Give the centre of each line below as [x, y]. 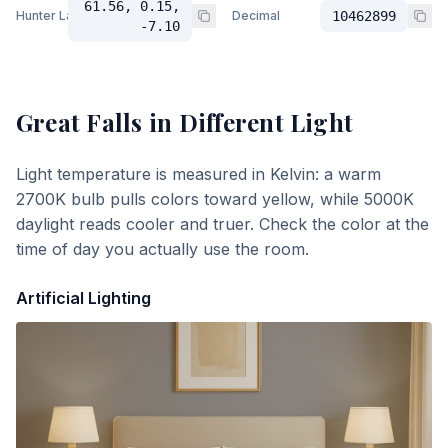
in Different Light [248, 122]
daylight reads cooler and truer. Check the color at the [222, 224]
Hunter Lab [48, 15]
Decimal [256, 15]
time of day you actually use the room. [162, 249]
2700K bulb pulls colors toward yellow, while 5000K [215, 199]
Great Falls [79, 122]
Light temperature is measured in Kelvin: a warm [198, 174]
